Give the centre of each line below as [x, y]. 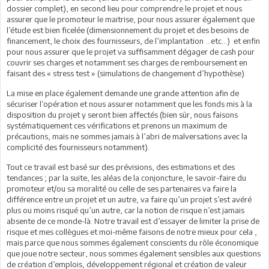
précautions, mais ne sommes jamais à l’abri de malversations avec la [127, 136]
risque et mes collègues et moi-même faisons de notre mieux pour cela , [132, 231]
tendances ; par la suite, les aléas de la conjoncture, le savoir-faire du [126, 177]
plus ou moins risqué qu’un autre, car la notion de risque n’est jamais [125, 210]
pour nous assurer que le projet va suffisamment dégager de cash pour [131, 51]
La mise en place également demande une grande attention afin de [123, 93]
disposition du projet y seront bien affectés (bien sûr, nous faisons [122, 114]
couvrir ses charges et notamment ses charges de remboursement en [127, 62]
